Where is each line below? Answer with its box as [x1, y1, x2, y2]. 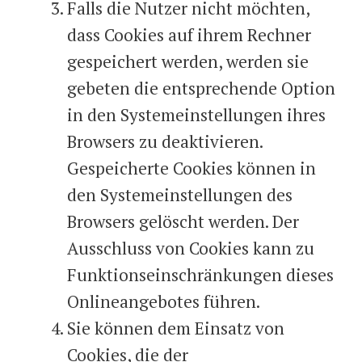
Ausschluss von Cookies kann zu [67, 236, 314, 259]
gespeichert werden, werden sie [67, 49, 309, 73]
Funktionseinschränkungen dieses [67, 263, 334, 286]
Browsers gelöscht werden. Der [67, 209, 299, 233]
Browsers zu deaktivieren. [67, 129, 263, 153]
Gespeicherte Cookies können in [67, 156, 316, 179]
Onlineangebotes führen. [67, 289, 260, 313]
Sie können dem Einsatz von [67, 316, 284, 339]
